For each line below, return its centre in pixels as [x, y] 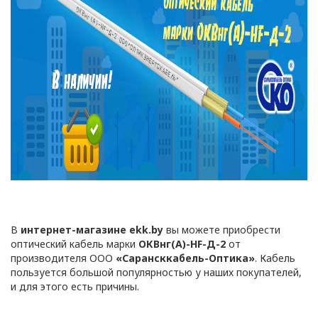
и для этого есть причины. [75, 286]
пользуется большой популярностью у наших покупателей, [156, 272]
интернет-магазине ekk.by [92, 230]
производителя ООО [63, 258]
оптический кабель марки [75, 244]
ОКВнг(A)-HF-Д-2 [182, 244]
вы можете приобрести [222, 230]
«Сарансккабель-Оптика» [185, 258]
